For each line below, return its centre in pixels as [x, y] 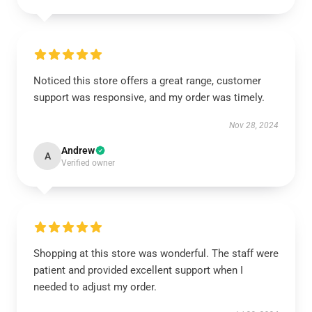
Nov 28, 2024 [254, 125]
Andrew [78, 150]
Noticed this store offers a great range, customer [147, 81]
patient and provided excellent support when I [138, 270]
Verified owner [88, 163]
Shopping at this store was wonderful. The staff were [156, 253]
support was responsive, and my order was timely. [149, 97]
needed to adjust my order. [95, 287]
